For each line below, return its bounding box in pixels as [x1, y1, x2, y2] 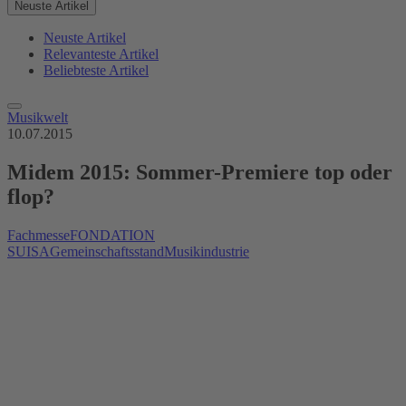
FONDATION [70, 227, 155, 243]
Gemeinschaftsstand [50, 243, 164, 259]
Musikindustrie [164, 243, 249, 259]
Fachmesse [7, 227, 70, 243]
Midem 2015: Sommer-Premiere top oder [7, 159, 392, 184]
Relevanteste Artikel [43, 46, 159, 62]
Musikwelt [7, 110, 68, 125]
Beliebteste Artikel [43, 63, 149, 78]
